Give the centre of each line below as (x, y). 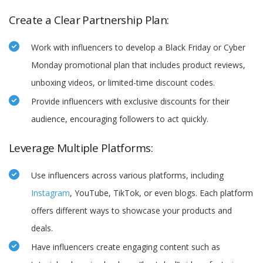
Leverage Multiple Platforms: (81, 148)
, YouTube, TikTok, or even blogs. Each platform (161, 193)
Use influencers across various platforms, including (127, 176)
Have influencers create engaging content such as (126, 247)
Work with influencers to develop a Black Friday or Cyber (138, 48)
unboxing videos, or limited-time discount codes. (123, 83)
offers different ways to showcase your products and (131, 211)
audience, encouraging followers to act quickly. (120, 119)
